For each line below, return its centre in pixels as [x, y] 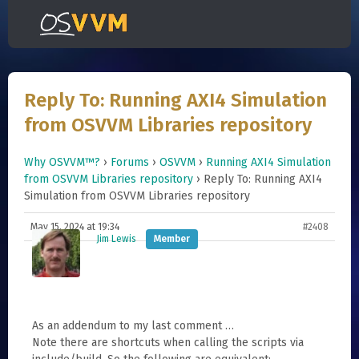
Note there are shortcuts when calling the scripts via [168, 343]
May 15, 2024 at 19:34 [75, 227]
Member [172, 239]
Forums [130, 162]
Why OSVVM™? [62, 162]
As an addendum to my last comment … [133, 326]
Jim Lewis [116, 239]
